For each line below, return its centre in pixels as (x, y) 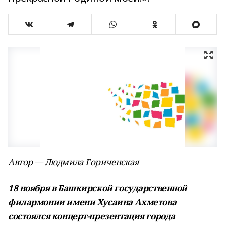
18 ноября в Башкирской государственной (98, 188)
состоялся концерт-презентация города (92, 216)
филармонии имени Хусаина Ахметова (92, 202)
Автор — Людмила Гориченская (74, 162)
